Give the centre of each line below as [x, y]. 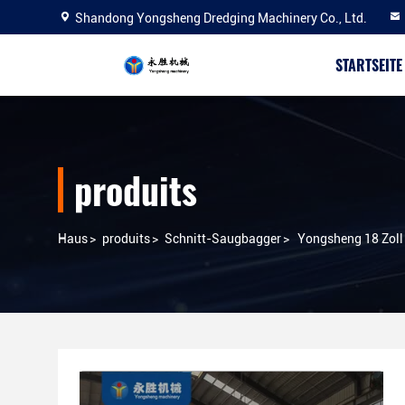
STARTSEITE [369, 65]
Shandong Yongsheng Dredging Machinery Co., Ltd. [221, 18]
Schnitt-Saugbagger [223, 239]
